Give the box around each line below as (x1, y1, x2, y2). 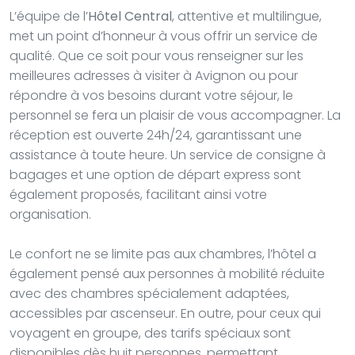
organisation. (10, 204, 91, 223)
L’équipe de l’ (10, 6, 88, 25)
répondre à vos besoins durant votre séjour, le (10, 86, 293, 105)
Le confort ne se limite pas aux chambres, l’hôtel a (10, 244, 316, 263)
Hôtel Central (88, 6, 172, 25)
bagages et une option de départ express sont (10, 165, 301, 184)
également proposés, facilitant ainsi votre (10, 185, 267, 204)
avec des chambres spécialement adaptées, (10, 284, 289, 303)
